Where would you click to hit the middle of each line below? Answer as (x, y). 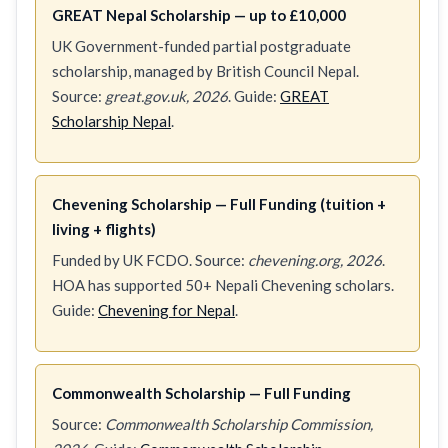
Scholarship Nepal (111, 120)
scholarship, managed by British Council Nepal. (205, 70)
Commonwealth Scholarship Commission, (239, 423)
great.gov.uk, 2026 (166, 95)
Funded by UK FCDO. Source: (150, 259)
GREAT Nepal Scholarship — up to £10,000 (199, 14)
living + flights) (104, 228)
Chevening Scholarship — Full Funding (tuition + (219, 203)
